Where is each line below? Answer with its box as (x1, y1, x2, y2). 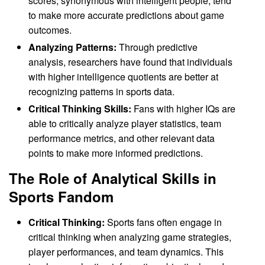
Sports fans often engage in (105, 215, 222, 230)
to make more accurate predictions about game (28, 8, 225, 22)
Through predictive (117, 40, 198, 54)
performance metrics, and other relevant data (28, 131, 215, 146)
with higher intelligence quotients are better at (28, 70, 219, 84)
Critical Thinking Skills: (28, 102, 132, 116)
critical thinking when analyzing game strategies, (28, 230, 232, 244)
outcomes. (28, 23, 72, 37)
